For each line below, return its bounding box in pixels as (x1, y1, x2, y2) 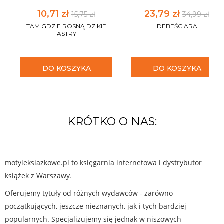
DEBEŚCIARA (156, 22, 197, 30)
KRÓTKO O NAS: (67, 114, 157, 128)
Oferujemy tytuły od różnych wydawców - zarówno (5, 188, 173, 198)
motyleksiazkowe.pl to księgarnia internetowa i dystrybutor (5, 157, 202, 167)
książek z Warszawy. (5, 170, 71, 180)
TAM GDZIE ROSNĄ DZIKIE (26, 22, 106, 30)
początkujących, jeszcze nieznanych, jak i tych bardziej (5, 201, 186, 211)
